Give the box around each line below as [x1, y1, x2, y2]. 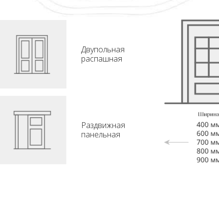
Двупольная [81, 44, 125, 55]
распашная [81, 53, 122, 64]
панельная [81, 129, 120, 140]
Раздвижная [81, 120, 125, 131]
